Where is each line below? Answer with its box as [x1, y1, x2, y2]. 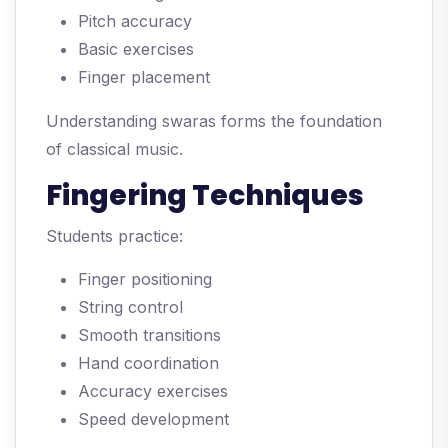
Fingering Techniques [46, 176, 364, 216]
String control [78, 297, 183, 318]
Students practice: [46, 226, 183, 247]
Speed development [78, 409, 229, 430]
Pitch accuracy [78, 11, 192, 32]
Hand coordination [78, 353, 219, 374]
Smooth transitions [78, 325, 221, 346]
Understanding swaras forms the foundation [46, 111, 382, 132]
